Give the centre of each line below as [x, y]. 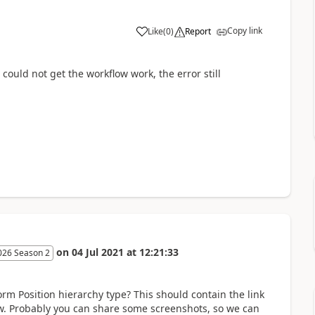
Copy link [244, 30]
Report [198, 31]
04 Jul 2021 [97, 252]
